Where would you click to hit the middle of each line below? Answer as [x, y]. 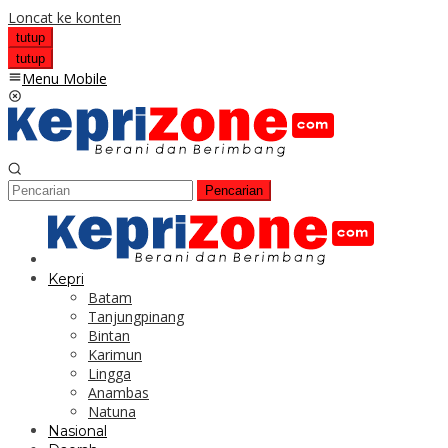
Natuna [112, 411]
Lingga [109, 373]
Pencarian [234, 190]
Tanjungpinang [136, 316]
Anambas [118, 392]
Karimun [115, 354]
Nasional [77, 431]
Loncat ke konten [64, 17]
